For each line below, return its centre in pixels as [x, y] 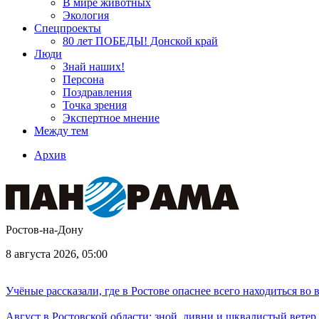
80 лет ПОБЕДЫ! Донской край [140, 41]
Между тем [61, 131]
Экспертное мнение [111, 118]
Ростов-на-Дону [45, 230]
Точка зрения [95, 105]
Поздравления [97, 92]
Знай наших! [94, 67]
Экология [86, 15]
